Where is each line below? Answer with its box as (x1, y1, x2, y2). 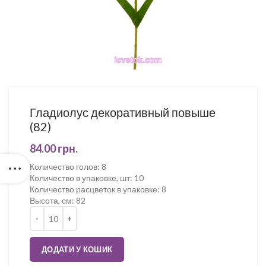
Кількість (30, 207, 62, 217)
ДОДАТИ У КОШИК (42, 245, 113, 254)
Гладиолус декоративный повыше (30, 105, 216, 119)
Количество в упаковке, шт (30, 173, 130, 183)
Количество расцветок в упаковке (30, 184, 157, 194)
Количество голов (30, 161, 97, 172)
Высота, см (30, 195, 72, 205)
